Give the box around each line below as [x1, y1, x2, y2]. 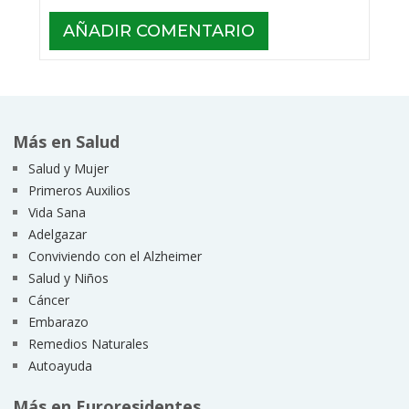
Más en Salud [12, 130, 120, 152]
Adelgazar [27, 225, 87, 243]
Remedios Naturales [27, 334, 149, 352]
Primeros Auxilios [27, 181, 131, 199]
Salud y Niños [27, 268, 109, 287]
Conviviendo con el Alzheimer [27, 246, 202, 265]
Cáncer [27, 290, 69, 309]
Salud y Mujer [27, 159, 109, 177]
